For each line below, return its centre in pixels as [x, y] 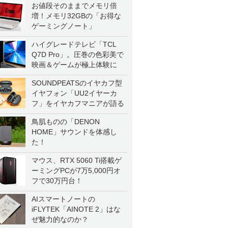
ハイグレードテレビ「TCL [74, 44]
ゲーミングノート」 [64, 26]
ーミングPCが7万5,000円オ [76, 170]
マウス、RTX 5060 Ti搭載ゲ [77, 160]
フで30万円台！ [57, 181]
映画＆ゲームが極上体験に [74, 65]
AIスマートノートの [63, 199]
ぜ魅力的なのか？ [60, 219]
